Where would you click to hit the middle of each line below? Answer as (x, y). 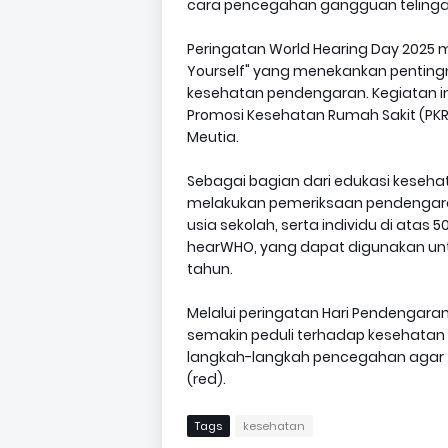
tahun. (210, 269)
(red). (206, 379)
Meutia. (213, 137)
